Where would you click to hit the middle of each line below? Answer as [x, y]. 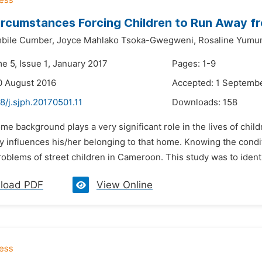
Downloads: [197, 102]
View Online [125, 185]
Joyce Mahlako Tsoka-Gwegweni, [126, 40]
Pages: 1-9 [194, 64]
